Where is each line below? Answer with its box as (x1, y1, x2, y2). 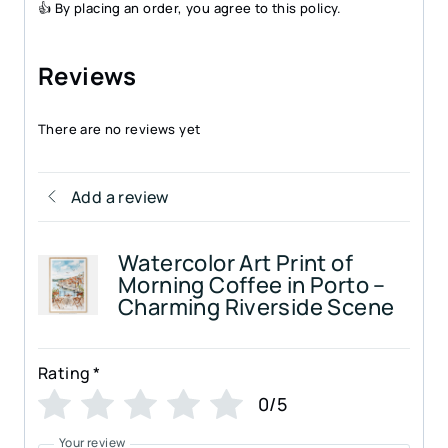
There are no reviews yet (38, 120, 201, 139)
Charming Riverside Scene (118, 292, 395, 323)
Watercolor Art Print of (118, 248, 353, 279)
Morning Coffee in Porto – (118, 270, 386, 301)
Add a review (71, 186, 169, 209)
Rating (38, 362, 91, 385)
